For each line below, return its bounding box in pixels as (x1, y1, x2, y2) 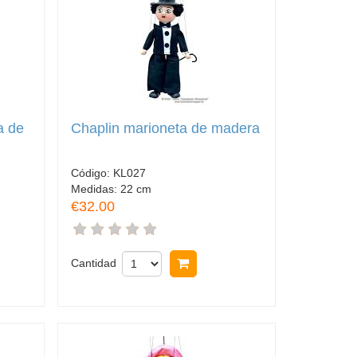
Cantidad (70, 256, 116, 269)
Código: (70, 166, 113, 179)
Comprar (198, 256, 249, 270)
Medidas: (70, 182, 120, 195)
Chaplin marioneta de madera (70, 120, 260, 137)
